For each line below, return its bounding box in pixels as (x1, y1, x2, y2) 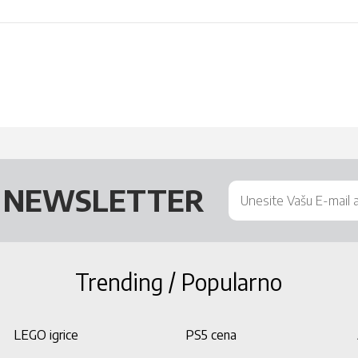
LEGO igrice (13, 327, 78, 343)
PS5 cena (185, 327, 237, 343)
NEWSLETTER (2, 182, 205, 218)
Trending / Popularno (75, 268, 283, 296)
